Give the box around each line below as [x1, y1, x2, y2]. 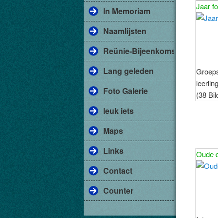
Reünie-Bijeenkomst [103, 45, 178, 56]
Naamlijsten [103, 25, 146, 36]
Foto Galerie [103, 85, 148, 96]
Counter [103, 185, 133, 196]
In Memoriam [103, 5, 150, 17]
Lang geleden [103, 65, 154, 76]
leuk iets [103, 105, 134, 116]
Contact [103, 165, 132, 176]
